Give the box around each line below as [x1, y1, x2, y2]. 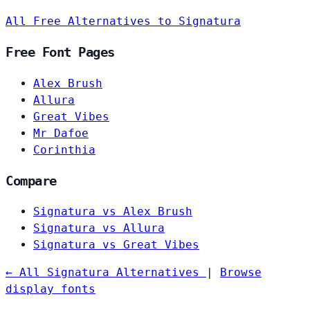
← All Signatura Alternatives [6, 266, 206, 280]
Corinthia [33, 143, 95, 156]
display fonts [6, 282, 95, 296]
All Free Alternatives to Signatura [6, 15, 241, 28]
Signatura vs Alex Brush [33, 205, 192, 219]
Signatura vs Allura [33, 221, 165, 235]
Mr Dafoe [33, 126, 89, 140]
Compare [6, 173, 57, 188]
